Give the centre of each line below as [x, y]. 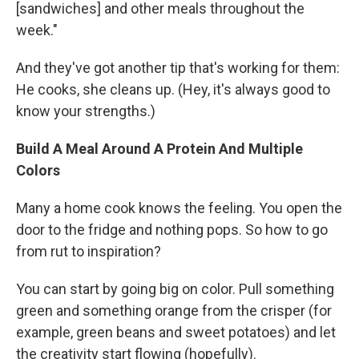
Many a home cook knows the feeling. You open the [179, 208]
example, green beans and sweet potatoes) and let [176, 333]
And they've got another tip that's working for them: [178, 68]
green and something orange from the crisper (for [174, 311]
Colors [38, 171]
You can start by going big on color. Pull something [175, 289]
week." [37, 30]
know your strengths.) [86, 111]
